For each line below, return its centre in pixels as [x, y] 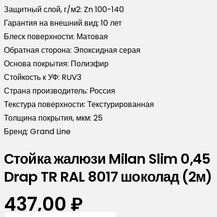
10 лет [111, 23]
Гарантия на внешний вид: [52, 23]
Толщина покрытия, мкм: [49, 118]
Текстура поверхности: [46, 104]
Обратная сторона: [39, 50]
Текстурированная [121, 104]
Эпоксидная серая [107, 50]
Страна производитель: [47, 91]
